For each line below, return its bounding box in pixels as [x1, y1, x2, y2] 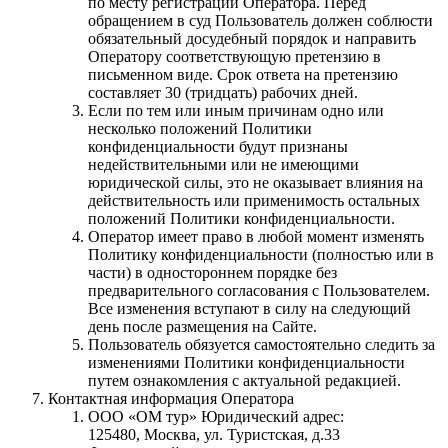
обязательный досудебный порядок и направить [88, 30, 416, 48]
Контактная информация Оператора [48, 390, 294, 408]
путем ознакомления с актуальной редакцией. [88, 372, 401, 390]
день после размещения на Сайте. [88, 318, 317, 336]
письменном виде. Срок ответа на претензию [88, 66, 398, 84]
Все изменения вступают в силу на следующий [88, 300, 411, 318]
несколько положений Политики [88, 120, 312, 138]
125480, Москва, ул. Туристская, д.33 [88, 426, 340, 444]
